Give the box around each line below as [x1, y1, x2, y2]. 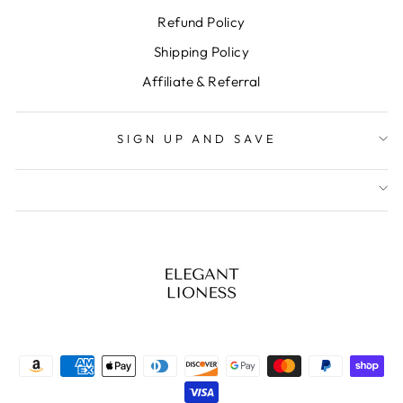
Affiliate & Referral [142, 72, 261, 90]
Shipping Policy [153, 43, 250, 61]
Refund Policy [157, 13, 246, 31]
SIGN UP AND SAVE [116, 130, 278, 146]
